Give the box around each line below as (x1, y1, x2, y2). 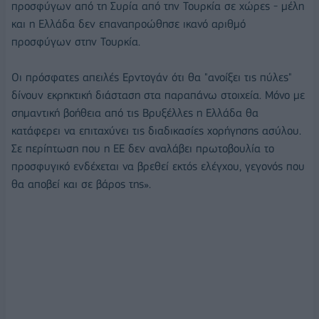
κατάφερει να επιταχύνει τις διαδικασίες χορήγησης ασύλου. (11, 123, 301, 137)
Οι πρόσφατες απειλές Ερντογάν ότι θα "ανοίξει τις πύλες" (11, 70, 292, 84)
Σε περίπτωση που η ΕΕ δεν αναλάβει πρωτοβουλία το (11, 141, 274, 155)
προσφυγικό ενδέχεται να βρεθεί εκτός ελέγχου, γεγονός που (11, 159, 305, 173)
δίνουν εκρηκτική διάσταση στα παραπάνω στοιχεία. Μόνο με (11, 88, 305, 102)
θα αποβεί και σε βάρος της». (11, 177, 151, 191)
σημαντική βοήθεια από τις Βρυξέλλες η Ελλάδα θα (11, 105, 258, 120)
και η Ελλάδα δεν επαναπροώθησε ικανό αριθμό (11, 16, 246, 31)
